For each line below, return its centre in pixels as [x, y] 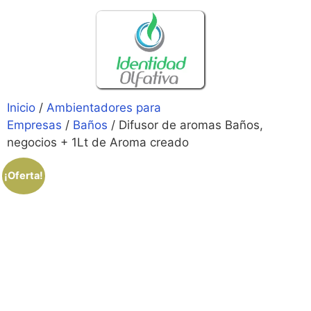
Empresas [34, 125]
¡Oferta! [23, 176]
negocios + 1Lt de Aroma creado [98, 142]
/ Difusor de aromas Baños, [185, 125]
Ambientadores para [104, 107]
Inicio [21, 107]
